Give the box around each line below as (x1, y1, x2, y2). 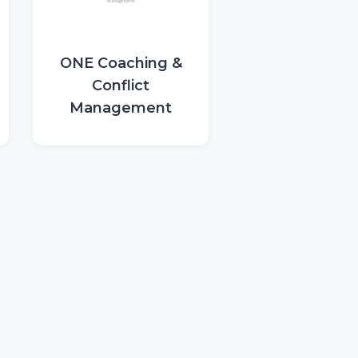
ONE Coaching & (59, 54, 182, 72)
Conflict (92, 77, 149, 94)
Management (70, 99, 172, 117)
